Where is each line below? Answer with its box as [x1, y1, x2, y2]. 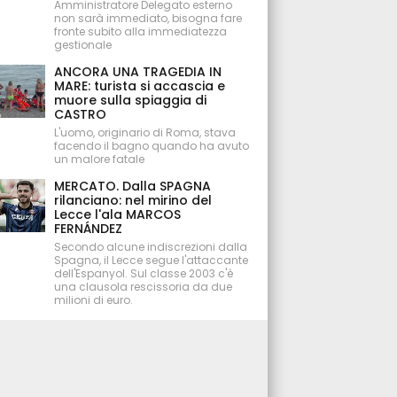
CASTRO [54, 105, 107, 123]
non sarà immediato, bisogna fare [54, 11, 243, 26]
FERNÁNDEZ [54, 220, 123, 237]
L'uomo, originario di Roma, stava [54, 125, 237, 140]
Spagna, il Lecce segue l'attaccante [54, 253, 249, 268]
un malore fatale [54, 152, 145, 167]
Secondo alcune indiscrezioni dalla [54, 239, 248, 254]
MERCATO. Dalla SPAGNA [54, 177, 212, 195]
